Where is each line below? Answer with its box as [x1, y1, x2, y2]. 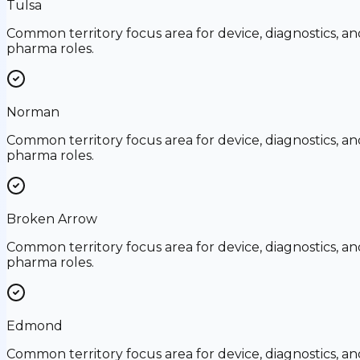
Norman [6, 104, 59, 120]
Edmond [6, 317, 63, 333]
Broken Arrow [6, 211, 97, 227]
